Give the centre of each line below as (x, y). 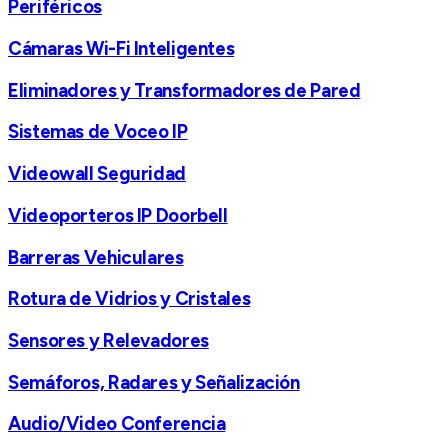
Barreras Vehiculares (96, 257)
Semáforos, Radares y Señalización (154, 382)
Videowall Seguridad (97, 174)
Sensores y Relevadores (108, 340)
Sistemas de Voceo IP (98, 132)
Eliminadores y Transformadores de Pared (184, 90)
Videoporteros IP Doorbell (118, 215)
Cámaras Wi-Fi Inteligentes (121, 48)
